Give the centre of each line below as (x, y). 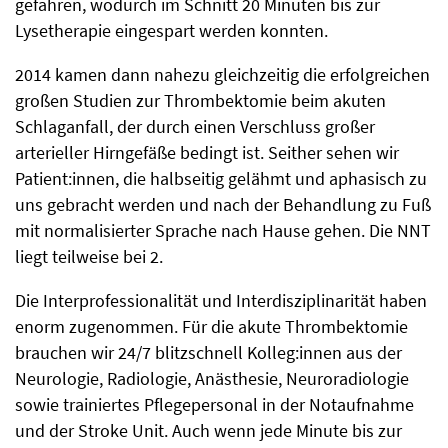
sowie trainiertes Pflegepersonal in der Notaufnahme (214, 405)
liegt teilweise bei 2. (89, 257)
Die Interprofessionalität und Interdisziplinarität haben (221, 301)
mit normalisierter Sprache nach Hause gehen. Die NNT (223, 231)
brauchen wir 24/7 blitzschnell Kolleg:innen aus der (208, 353)
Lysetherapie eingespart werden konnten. (171, 31)
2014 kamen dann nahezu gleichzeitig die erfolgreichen (222, 75)
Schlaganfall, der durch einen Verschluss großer (195, 127)
